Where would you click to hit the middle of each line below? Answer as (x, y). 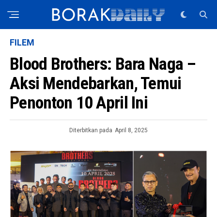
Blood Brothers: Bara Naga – (103, 64)
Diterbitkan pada (91, 130)
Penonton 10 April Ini (79, 103)
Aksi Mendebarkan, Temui (96, 83)
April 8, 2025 (131, 130)
